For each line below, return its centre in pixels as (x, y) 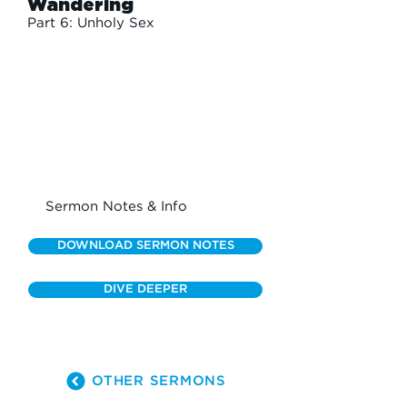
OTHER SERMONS (159, 381)
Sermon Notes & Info (116, 207)
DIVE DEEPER (145, 289)
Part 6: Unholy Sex (91, 23)
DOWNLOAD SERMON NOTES (145, 246)
